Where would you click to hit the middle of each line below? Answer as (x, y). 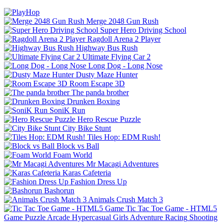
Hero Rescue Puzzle (109, 119)
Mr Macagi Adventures (122, 164)
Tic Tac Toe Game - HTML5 (171, 208)
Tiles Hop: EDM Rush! (124, 137)
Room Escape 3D (97, 83)
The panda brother (100, 92)
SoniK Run (67, 110)
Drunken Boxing (93, 101)
